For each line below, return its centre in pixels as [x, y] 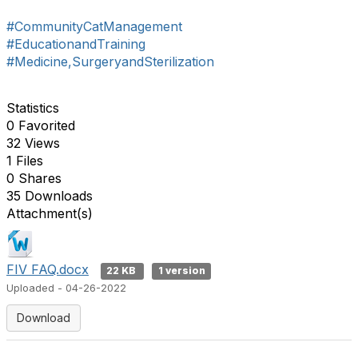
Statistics [33, 108]
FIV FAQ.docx [48, 269]
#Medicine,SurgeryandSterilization [110, 62]
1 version [181, 270]
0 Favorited [41, 125]
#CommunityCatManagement [94, 26]
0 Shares [34, 178]
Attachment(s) [50, 213]
